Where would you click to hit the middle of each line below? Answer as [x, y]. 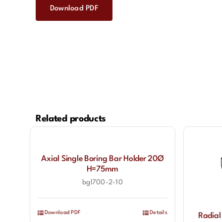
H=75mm [103, 169]
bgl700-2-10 [102, 182]
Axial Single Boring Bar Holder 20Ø [103, 159]
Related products [71, 119]
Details [159, 213]
